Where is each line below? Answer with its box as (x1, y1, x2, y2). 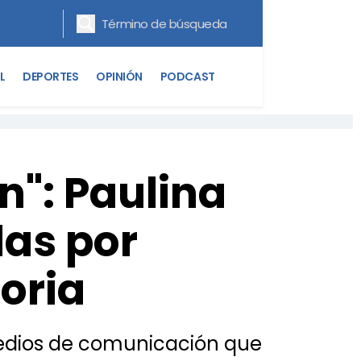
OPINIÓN (96, 68, 143, 85)
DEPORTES (23, 68, 79, 85)
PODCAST (160, 68, 215, 85)
